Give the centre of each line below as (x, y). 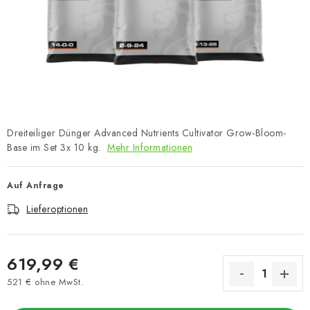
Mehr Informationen (150, 147)
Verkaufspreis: (36, 294)
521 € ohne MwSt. (45, 282)
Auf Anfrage (36, 185)
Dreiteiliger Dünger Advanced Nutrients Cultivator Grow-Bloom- (147, 133)
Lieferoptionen (57, 209)
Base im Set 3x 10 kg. (55, 147)
